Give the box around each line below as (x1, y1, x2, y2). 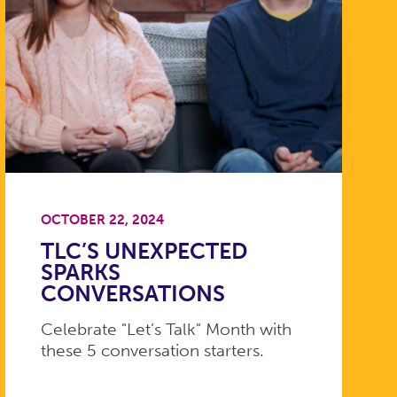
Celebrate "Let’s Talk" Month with (40, 319, 292, 340)
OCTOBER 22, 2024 (40, 211, 164, 228)
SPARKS (40, 260, 121, 286)
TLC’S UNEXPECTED (40, 238, 247, 265)
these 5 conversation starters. (40, 340, 264, 362)
